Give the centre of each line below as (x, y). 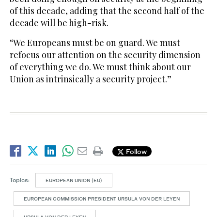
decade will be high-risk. (59, 23)
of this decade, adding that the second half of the (107, 11)
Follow (135, 151)
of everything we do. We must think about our (100, 67)
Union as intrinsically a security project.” (91, 79)
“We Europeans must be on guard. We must (95, 43)
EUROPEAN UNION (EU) (74, 180)
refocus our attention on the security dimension (105, 55)
